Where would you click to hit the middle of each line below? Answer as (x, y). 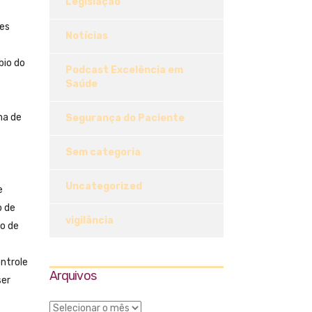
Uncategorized (104, 187)
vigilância (89, 221)
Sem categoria (103, 153)
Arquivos (73, 276)
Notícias (87, 36)
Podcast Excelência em (124, 70)
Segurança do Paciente (125, 118)
